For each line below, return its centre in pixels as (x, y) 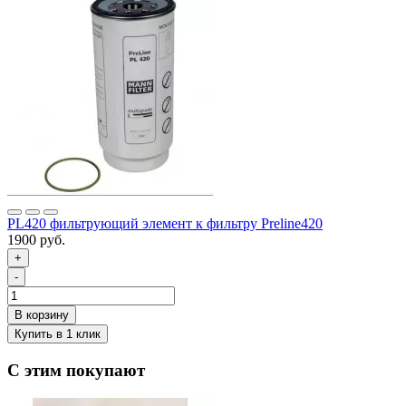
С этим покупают (76, 371)
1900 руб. (36, 240)
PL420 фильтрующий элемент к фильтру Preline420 (165, 224)
